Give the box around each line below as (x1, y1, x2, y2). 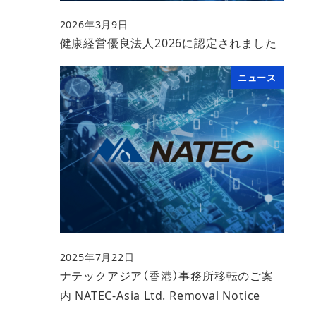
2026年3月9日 (59, 17, 128, 31)
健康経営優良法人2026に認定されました (59, 35, 277, 51)
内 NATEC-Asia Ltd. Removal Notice (59, 287, 261, 303)
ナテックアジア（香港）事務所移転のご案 (59, 267, 274, 284)
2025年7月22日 (59, 250, 135, 264)
